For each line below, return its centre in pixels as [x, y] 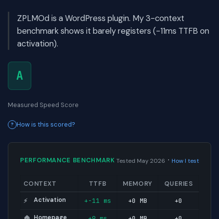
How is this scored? [46, 125]
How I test [185, 161]
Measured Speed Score [43, 105]
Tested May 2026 [141, 161]
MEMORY [138, 184]
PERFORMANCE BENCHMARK [67, 160]
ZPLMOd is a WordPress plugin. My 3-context [101, 18]
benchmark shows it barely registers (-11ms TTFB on [113, 31]
